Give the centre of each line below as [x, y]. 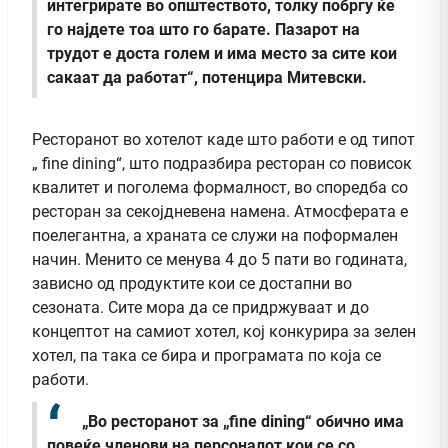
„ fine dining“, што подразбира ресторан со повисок [222, 163]
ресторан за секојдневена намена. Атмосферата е [220, 211]
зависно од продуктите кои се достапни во [192, 283]
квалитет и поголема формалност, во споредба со [220, 187]
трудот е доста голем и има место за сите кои [222, 53]
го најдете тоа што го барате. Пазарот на [203, 29]
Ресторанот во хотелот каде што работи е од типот [223, 139]
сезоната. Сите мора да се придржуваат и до [200, 307]
